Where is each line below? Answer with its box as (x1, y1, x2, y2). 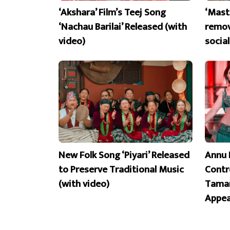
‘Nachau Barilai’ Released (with (59, 18, 187, 35)
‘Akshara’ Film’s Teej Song (59, 4, 166, 21)
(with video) (59, 175, 109, 192)
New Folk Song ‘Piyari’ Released (59, 146, 189, 163)
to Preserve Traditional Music (59, 161, 184, 178)
